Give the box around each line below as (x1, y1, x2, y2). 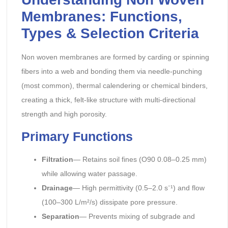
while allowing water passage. (41, 169, 137, 178)
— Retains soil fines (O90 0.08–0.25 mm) (73, 155, 207, 163)
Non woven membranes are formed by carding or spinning (21, 53, 209, 62)
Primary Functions (21, 129, 133, 144)
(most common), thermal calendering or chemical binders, (21, 81, 208, 90)
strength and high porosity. (21, 110, 107, 119)
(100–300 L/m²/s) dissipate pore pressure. (41, 197, 178, 206)
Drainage (41, 183, 73, 192)
